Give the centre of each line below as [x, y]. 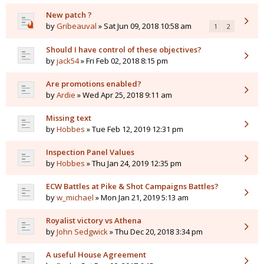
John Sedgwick [82, 232]
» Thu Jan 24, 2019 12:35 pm [133, 164]
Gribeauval [77, 26]
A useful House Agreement [96, 255]
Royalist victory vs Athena [94, 221]
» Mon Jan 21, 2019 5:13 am [141, 198]
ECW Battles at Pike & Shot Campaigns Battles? [132, 187]
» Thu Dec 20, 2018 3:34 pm [155, 232]
